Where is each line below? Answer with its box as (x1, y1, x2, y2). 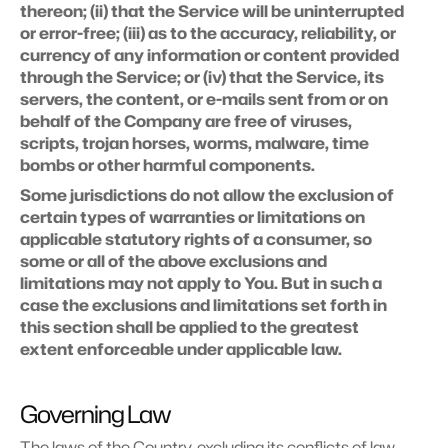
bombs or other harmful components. (20, 154, 315, 176)
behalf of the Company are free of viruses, (20, 110, 352, 132)
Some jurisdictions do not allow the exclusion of (20, 184, 394, 206)
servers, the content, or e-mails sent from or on (20, 88, 388, 110)
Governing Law (20, 397, 172, 431)
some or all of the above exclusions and (20, 250, 327, 272)
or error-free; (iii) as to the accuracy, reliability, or (20, 22, 396, 44)
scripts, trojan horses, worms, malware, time (20, 132, 369, 154)
